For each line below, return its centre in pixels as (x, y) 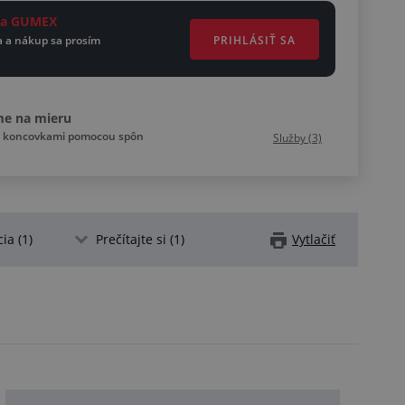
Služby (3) (297, 138)
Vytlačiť (314, 240)
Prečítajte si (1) (140, 240)
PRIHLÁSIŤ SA (254, 40)
